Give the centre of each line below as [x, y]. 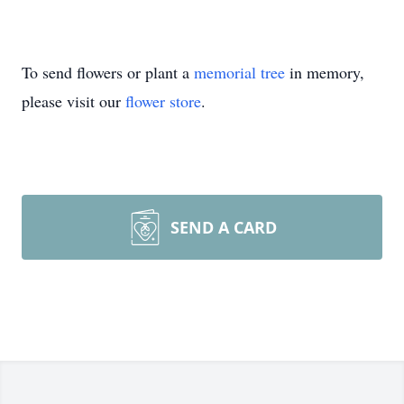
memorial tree [239, 72]
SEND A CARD [224, 227]
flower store [163, 101]
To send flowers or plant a [108, 72]
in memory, [325, 72]
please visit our [73, 101]
